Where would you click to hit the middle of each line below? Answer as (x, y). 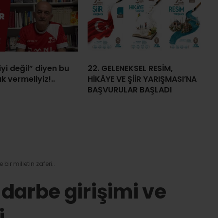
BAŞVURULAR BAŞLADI (130, 90)
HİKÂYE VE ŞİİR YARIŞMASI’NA (142, 79)
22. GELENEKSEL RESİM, (130, 68)
